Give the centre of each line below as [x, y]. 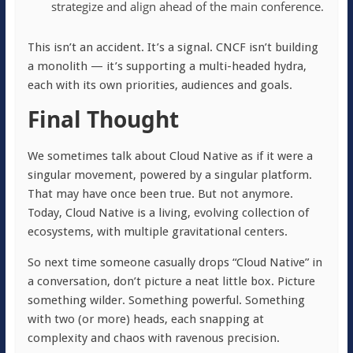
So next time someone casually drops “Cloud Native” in [175, 262]
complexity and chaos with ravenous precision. [153, 338]
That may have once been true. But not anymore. [160, 194]
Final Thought [103, 119]
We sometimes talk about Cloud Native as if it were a [170, 156]
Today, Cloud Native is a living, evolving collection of [168, 213]
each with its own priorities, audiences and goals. [160, 85]
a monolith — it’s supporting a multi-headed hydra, [167, 66]
